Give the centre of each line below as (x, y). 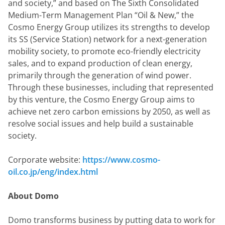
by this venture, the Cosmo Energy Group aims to (101, 99)
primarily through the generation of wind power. (100, 75)
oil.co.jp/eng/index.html (53, 172)
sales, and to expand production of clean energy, (100, 63)
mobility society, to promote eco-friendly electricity (104, 51)
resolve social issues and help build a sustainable (101, 124)
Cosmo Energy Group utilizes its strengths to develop (109, 27)
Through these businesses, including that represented (111, 87)
